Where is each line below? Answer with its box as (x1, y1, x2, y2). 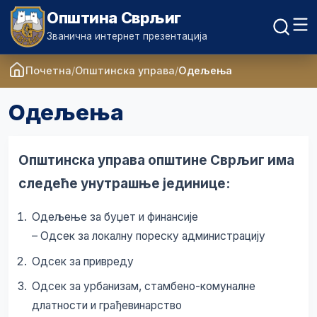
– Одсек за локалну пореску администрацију (31, 229, 265, 243)
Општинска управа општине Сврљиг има (18, 152, 294, 168)
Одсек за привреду (31, 254, 134, 268)
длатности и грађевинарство (31, 299, 182, 313)
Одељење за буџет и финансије (31, 209, 198, 224)
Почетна (25, 64, 71, 76)
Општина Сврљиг (47, 8, 181, 27)
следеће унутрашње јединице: (18, 175, 230, 192)
